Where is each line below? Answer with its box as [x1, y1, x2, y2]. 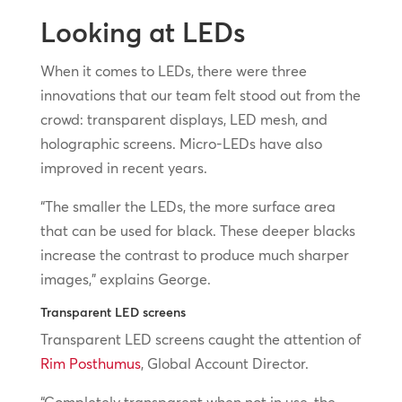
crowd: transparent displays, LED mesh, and [39, 109, 328, 128]
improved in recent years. [39, 158, 207, 177]
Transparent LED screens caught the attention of [39, 329, 361, 348]
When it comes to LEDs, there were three [39, 61, 307, 80]
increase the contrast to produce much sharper [39, 245, 349, 264]
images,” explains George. [39, 269, 211, 288]
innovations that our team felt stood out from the [39, 85, 361, 104]
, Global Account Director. [140, 354, 309, 372]
